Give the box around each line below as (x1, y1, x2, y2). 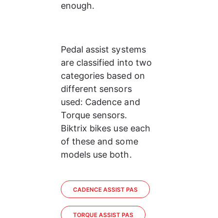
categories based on (60, 71, 147, 81)
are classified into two (60, 57, 154, 68)
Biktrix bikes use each (60, 123, 153, 133)
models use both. (60, 149, 132, 160)
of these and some (60, 136, 141, 146)
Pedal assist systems (60, 44, 148, 54)
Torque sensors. (60, 110, 130, 120)
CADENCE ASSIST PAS (73, 185, 138, 193)
